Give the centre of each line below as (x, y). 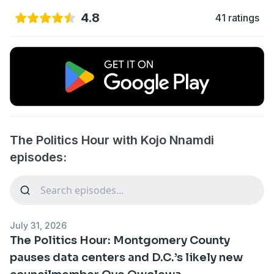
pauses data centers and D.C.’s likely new (126, 257)
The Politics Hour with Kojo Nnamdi (112, 140)
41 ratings (237, 18)
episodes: (38, 157)
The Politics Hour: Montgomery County (120, 240)
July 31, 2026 (38, 225)
